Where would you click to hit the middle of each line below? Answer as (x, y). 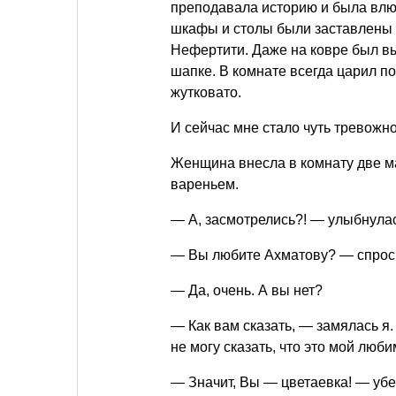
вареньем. (205, 184)
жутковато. (206, 92)
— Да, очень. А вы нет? (247, 290)
